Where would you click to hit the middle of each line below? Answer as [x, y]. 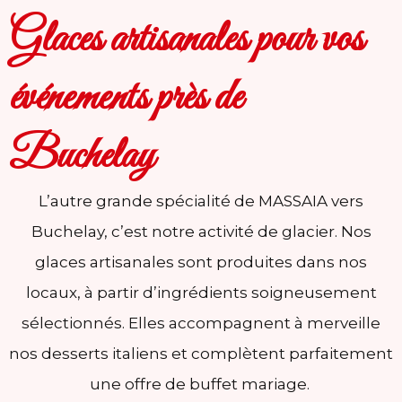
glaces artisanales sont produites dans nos [201, 262]
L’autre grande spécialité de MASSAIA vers [201, 201]
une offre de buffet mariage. [201, 384]
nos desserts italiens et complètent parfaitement [201, 353]
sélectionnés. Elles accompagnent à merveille [201, 323]
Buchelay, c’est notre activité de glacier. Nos [201, 231]
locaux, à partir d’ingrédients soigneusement [201, 292]
